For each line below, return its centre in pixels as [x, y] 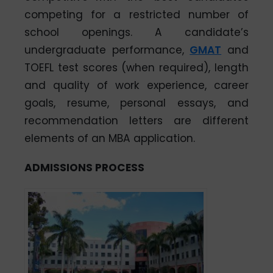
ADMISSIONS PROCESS [85, 167]
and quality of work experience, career [136, 85]
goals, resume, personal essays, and [136, 103]
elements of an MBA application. [110, 138]
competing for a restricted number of [136, 14]
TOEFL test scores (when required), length [136, 67]
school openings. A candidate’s [136, 32]
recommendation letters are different [136, 120]
